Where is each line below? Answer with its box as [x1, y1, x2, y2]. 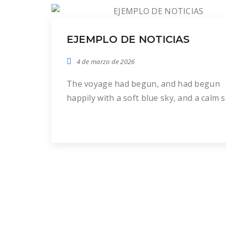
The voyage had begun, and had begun [67, 78, 220, 89]
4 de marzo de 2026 [76, 57, 135, 66]
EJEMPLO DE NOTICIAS [67, 33, 190, 45]
